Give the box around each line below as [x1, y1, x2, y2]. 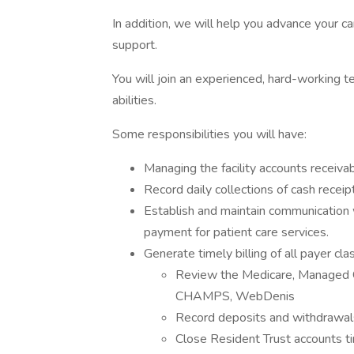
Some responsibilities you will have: [112, 126, 307, 143]
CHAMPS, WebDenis [175, 288, 295, 305]
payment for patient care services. [144, 224, 329, 241]
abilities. [112, 92, 156, 109]
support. [112, 36, 157, 54]
